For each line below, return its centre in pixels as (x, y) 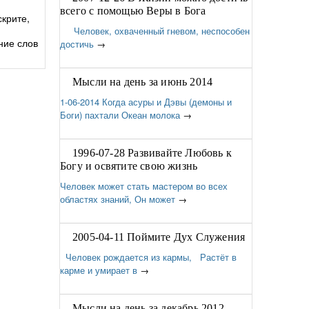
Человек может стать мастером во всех (144, 186)
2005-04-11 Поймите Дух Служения (159, 237)
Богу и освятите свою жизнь (129, 166)
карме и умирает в (99, 270)
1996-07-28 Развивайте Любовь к (152, 153)
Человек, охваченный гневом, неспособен (155, 31)
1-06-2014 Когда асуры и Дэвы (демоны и (146, 102)
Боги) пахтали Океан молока (120, 115)
